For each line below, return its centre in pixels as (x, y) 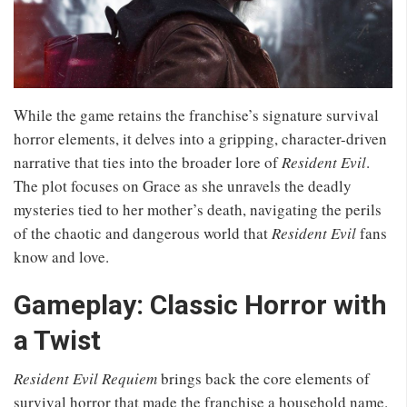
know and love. (61, 256)
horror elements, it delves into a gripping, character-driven (200, 138)
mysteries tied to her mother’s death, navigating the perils (198, 209)
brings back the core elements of (263, 378)
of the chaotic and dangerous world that (143, 233)
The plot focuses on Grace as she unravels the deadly (183, 185)
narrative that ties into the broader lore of (148, 162)
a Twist (57, 340)
